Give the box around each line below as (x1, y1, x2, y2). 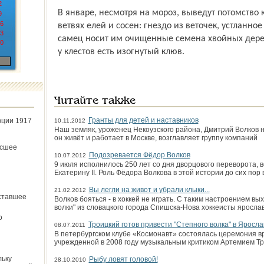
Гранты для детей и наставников (88, 116, 199, 124)
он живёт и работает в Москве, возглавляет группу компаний (54, 134, 258, 142)
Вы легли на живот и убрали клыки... (88, 186, 210, 194)
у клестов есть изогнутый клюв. (57, 47, 184, 57)
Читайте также (54, 96, 136, 106)
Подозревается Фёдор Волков (88, 151, 190, 159)
